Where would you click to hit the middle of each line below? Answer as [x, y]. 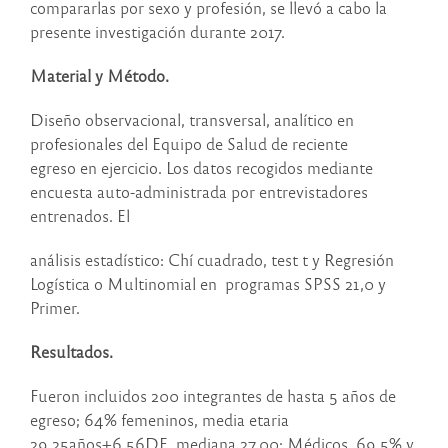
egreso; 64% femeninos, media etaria [159, 420]
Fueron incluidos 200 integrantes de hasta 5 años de [213, 396]
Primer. [55, 308]
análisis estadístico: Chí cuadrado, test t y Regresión [212, 260]
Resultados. [71, 352]
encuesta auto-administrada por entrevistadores [199, 192]
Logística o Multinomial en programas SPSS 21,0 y [208, 284]
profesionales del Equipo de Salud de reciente [189, 144]
